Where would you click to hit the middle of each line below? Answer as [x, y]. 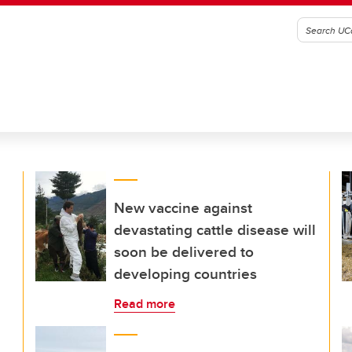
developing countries [185, 273]
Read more [145, 304]
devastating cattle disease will [215, 229]
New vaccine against [183, 207]
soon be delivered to [184, 251]
